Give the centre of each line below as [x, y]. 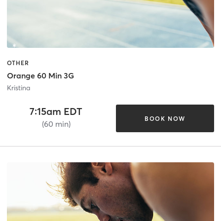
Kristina [18, 88]
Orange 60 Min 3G [40, 76]
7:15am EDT [56, 111]
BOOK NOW [165, 118]
